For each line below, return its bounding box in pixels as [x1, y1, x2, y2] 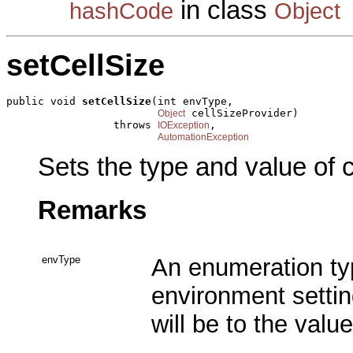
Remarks [38, 196, 147, 225]
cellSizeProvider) [185, 107, 299, 120]
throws [6, 119, 158, 132]
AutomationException [158, 132, 249, 143]
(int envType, [151, 95, 233, 108]
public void [6, 95, 82, 108]
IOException [158, 120, 210, 132]
